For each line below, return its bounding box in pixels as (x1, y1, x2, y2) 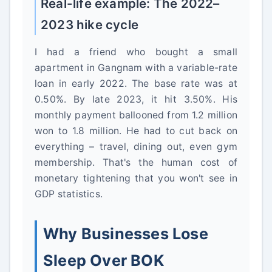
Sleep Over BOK (43, 251, 164, 270)
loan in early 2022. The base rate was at (35, 78, 237, 89)
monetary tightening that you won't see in (35, 172, 237, 184)
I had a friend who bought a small (35, 46, 237, 58)
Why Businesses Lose (43, 225, 208, 243)
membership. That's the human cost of (35, 157, 237, 168)
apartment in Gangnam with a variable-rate (35, 62, 237, 73)
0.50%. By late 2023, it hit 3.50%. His (35, 93, 237, 105)
